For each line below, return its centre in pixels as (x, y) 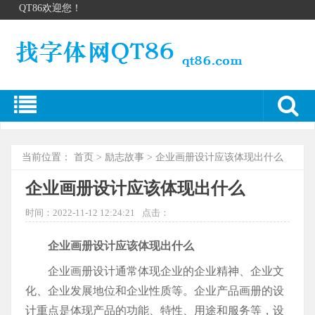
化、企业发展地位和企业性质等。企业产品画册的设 (155, 291)
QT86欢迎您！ (50, 8)
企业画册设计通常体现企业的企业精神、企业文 (166, 271)
